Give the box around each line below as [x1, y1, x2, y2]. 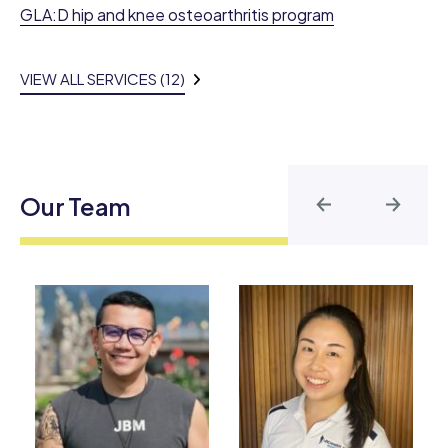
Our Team [20, 191, 132, 221]
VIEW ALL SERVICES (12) [20, 69, 185, 89]
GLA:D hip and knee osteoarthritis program [20, 4, 334, 26]
